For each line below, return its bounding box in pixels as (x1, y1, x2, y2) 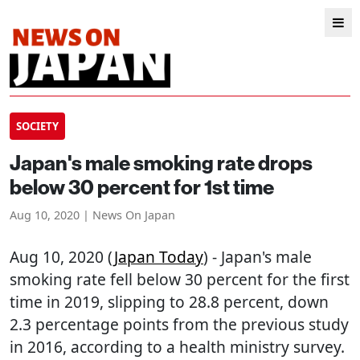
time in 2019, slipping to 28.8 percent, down (10, 291, 329, 313)
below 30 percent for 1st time (10, 175, 274, 200)
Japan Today (114, 246, 203, 268)
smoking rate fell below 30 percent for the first (10, 268, 350, 290)
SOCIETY (16, 119, 59, 133)
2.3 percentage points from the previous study (10, 313, 349, 335)
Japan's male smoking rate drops (10, 151, 313, 176)
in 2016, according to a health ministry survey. (10, 336, 345, 358)
